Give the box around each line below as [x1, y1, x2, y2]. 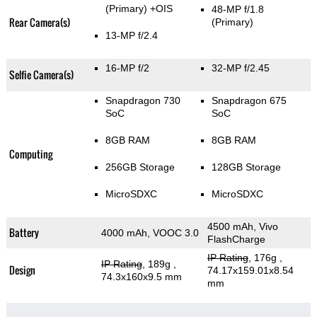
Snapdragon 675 [211, 95, 287, 107]
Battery [8, 225, 39, 241]
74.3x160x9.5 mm [100, 271, 182, 283]
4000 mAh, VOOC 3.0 [100, 227, 199, 239]
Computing [8, 146, 52, 162]
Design [8, 263, 35, 278]
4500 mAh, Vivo [207, 221, 278, 233]
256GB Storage [105, 161, 175, 173]
